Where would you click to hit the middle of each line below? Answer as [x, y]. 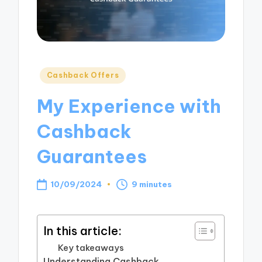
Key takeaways [91, 248]
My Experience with [129, 106]
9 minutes [152, 185]
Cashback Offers [83, 75]
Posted [54, 74]
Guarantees [92, 156]
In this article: [83, 230]
